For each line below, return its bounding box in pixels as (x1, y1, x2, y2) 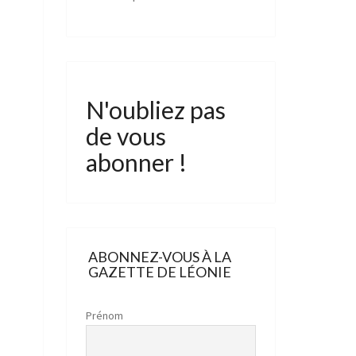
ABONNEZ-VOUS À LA (87, 247, 231, 265)
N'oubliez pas (85, 95, 226, 124)
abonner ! (85, 147, 187, 176)
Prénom (85, 308, 123, 323)
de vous (85, 121, 166, 150)
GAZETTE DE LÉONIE (87, 262, 231, 281)
